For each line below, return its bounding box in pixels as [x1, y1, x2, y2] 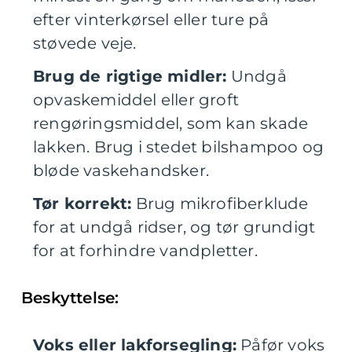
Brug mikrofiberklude [131, 194, 309, 214]
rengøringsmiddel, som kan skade [33, 114, 309, 134]
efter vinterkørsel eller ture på [33, 10, 269, 30]
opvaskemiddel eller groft [33, 90, 239, 110]
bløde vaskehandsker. [33, 161, 209, 181]
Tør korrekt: [33, 194, 132, 214]
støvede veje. [33, 34, 137, 53]
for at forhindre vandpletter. [33, 241, 258, 261]
